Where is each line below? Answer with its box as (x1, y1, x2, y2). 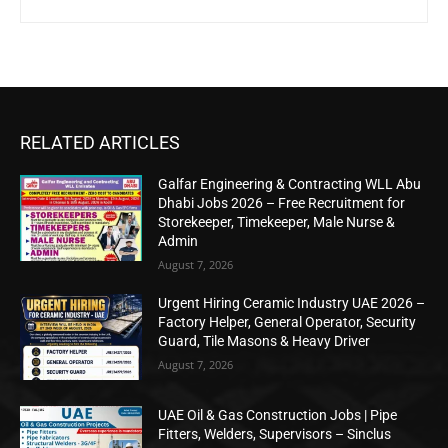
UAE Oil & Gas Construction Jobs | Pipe (158, 406, 398, 423)
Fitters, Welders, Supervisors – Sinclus (158, 425, 392, 442)
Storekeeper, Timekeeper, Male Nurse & (158, 214, 396, 231)
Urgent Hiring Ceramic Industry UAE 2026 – (158, 295, 426, 312)
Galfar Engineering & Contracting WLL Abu (158, 176, 422, 193)
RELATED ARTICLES (20, 132, 180, 154)
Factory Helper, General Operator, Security (158, 314, 417, 331)
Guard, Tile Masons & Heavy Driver (158, 333, 371, 350)
